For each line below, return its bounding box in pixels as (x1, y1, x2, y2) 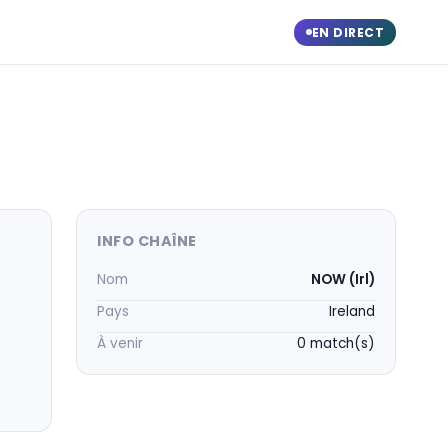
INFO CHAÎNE (97, 231, 197, 251)
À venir (97, 334, 143, 353)
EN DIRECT (311, 23, 384, 41)
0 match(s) (297, 334, 375, 353)
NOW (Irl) (311, 270, 375, 289)
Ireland (329, 302, 375, 321)
